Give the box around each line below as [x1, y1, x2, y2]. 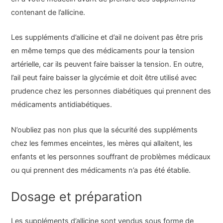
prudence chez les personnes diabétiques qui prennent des [11, 87, 212, 96]
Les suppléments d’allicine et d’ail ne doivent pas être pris [11, 33, 204, 42]
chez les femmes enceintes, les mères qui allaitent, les [11, 138, 193, 148]
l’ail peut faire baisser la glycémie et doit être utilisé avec [11, 73, 197, 83]
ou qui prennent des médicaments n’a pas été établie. [11, 165, 191, 175]
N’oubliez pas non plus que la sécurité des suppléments [11, 125, 198, 134]
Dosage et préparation [11, 189, 143, 205]
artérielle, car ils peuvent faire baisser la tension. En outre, [11, 60, 204, 69]
